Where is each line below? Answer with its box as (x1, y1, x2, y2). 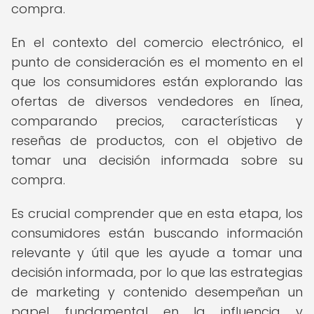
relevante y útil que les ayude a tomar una (11, 244, 303, 261)
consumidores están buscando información (11, 224, 303, 242)
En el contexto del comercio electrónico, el (11, 34, 303, 51)
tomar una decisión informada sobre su (11, 151, 303, 169)
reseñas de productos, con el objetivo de (11, 132, 303, 149)
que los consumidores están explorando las (11, 73, 303, 90)
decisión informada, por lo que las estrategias (11, 264, 303, 281)
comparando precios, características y (11, 112, 303, 130)
